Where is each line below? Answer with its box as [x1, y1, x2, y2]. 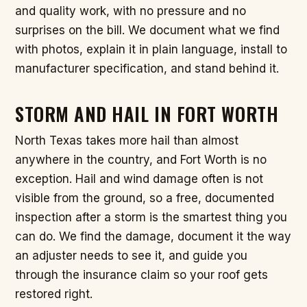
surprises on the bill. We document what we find [15, 23, 280, 37]
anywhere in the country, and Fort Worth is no [15, 153, 267, 167]
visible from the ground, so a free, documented [15, 191, 274, 206]
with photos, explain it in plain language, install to [15, 42, 287, 56]
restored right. [15, 287, 93, 302]
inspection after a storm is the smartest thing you [15, 210, 287, 225]
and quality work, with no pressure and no [15, 3, 246, 18]
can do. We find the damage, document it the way [15, 230, 291, 244]
